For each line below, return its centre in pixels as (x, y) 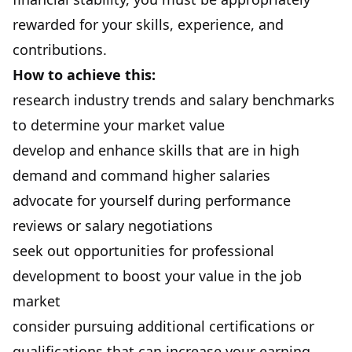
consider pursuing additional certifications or (163, 326)
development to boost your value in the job (157, 275)
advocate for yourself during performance (152, 200)
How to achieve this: (84, 74)
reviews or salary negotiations (113, 225)
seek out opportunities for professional (143, 250)
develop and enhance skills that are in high (156, 150)
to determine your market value (119, 125)
